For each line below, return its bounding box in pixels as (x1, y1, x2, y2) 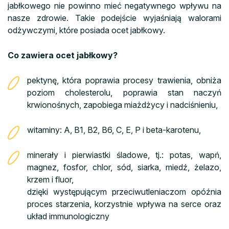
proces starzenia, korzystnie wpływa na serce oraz (27, 198, 221, 209)
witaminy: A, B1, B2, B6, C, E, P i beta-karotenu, (27, 124, 201, 135)
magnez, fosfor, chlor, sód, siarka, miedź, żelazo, (27, 162, 221, 172)
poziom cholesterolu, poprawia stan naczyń (27, 87, 221, 98)
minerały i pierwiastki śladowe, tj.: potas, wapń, (27, 149, 221, 160)
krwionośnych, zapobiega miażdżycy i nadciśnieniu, (27, 99, 218, 110)
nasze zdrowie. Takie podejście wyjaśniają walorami (8, 12, 221, 23)
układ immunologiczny (27, 211, 109, 221)
